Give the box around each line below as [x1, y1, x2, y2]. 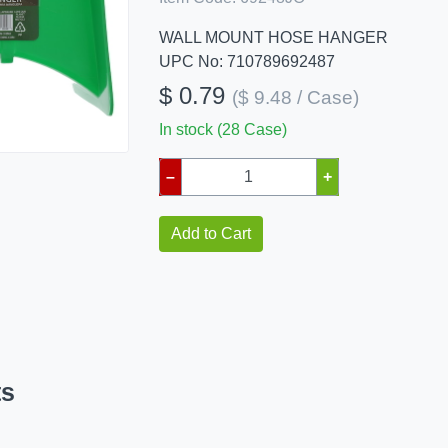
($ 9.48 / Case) [231, 87, 359, 108]
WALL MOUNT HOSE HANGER [158, 29, 388, 46]
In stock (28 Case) [158, 121, 287, 138]
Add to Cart [170, 225, 251, 242]
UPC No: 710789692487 [158, 53, 335, 70]
